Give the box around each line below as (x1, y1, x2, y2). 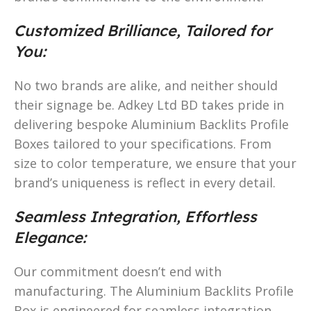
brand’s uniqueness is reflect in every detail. (14, 174, 276, 191)
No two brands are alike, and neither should (14, 76, 278, 94)
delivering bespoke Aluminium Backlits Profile (14, 115, 289, 133)
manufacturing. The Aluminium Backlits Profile (14, 282, 294, 299)
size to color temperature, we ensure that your (14, 154, 296, 171)
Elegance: (14, 227, 86, 247)
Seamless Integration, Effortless (14, 206, 257, 226)
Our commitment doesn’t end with (14, 262, 221, 280)
